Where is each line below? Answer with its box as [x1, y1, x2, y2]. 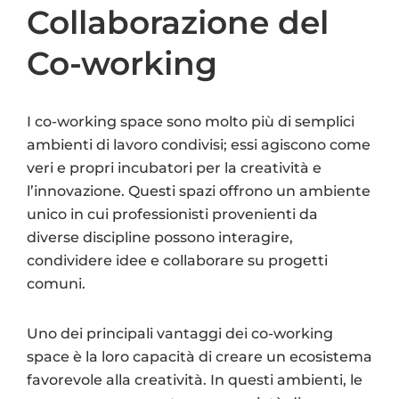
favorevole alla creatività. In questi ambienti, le [27, 370, 362, 388]
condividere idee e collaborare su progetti [27, 251, 328, 269]
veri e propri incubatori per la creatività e [27, 159, 322, 176]
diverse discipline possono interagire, [27, 228, 293, 246]
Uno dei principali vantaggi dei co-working [27, 324, 333, 342]
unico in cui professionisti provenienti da [27, 205, 318, 223]
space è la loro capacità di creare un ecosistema [27, 347, 372, 365]
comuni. [27, 274, 85, 292]
